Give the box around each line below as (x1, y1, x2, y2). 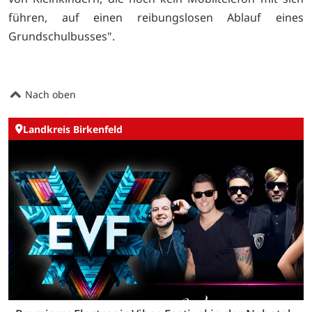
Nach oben (22, 87, 76, 101)
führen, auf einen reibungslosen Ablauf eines (8, 10, 304, 26)
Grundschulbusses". (8, 29, 115, 45)
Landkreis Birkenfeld (23, 122, 123, 136)
